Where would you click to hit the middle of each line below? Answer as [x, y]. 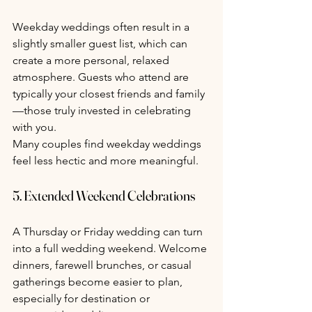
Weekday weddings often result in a [102, 26]
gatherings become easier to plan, [99, 281]
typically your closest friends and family [109, 93]
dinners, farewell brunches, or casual [103, 265]
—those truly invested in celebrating [103, 110]
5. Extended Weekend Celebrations [104, 195]
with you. [34, 127]
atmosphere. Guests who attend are [102, 77]
